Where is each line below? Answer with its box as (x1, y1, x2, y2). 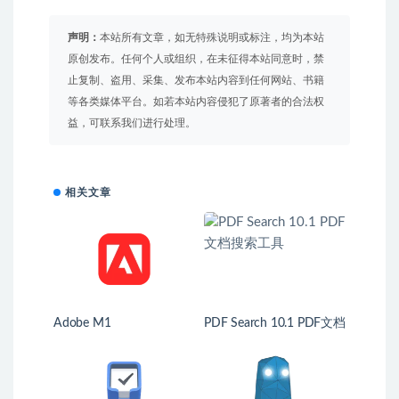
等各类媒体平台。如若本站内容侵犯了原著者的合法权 (68, 96, 324, 107)
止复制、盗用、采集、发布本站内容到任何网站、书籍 (68, 75, 324, 85)
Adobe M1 (53, 317, 111, 330)
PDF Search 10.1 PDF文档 (204, 317, 297, 330)
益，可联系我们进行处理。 (68, 118, 196, 128)
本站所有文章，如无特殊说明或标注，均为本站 (100, 32, 324, 43)
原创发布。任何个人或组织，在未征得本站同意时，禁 (68, 53, 324, 64)
